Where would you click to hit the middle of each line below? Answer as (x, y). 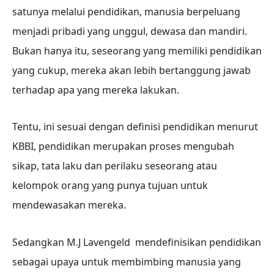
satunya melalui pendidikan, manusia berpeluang (126, 11)
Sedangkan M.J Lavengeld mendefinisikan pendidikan (137, 243)
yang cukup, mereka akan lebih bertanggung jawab (131, 70)
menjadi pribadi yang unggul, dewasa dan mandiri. (130, 31)
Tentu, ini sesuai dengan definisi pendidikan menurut (135, 127)
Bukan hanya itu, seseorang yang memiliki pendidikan (137, 50)
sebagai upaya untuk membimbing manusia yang (127, 262)
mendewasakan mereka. (69, 205)
